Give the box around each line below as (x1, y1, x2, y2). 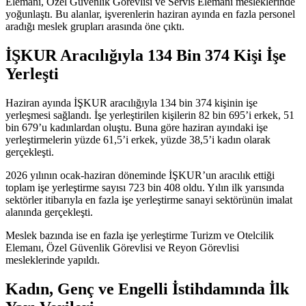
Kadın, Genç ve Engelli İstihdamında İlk (5, 279, 289, 298)
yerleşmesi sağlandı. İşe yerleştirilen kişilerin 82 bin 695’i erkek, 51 (5, 109, 294, 121)
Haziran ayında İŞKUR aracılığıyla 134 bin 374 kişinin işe (5, 96, 258, 109)
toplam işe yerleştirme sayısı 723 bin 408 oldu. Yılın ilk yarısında (5, 181, 284, 193)
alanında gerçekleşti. (5, 206, 93, 218)
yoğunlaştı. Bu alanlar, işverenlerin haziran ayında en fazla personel (5, 8, 295, 20)
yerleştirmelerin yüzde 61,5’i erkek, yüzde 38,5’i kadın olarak (5, 133, 270, 145)
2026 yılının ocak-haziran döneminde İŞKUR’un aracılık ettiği (5, 169, 275, 181)
